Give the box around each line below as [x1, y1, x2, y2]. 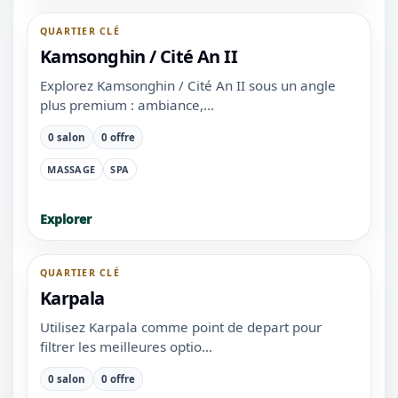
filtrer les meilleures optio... [39, 338, 212, 356]
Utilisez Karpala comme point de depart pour [39, 318, 322, 337]
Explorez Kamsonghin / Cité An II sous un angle [39, 76, 336, 95]
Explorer [39, 210, 92, 227]
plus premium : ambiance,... [39, 96, 214, 115]
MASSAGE [47, 162, 95, 176]
